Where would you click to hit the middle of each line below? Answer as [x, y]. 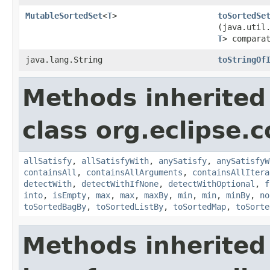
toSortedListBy [130, 207]
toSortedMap [199, 207]
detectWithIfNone [120, 184]
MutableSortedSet [64, 16]
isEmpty [69, 195]
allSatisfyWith [115, 161]
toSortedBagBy [55, 207]
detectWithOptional [212, 184]
